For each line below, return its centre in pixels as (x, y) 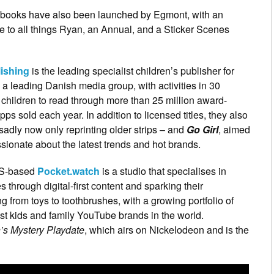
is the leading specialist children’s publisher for (132, 70)
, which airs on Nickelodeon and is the (167, 229)
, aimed (234, 129)
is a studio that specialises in (163, 171)
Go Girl (202, 129)
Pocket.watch (68, 171)
